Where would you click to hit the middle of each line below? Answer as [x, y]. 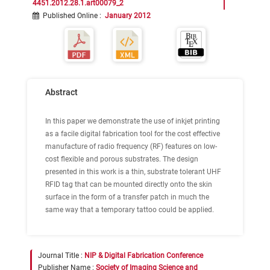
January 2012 [128, 16]
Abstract [61, 92]
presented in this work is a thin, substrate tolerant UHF [133, 172]
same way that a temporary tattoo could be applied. [130, 210]
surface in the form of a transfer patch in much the [127, 197]
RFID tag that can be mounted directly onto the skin [129, 184]
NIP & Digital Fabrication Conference [144, 256]
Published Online [70, 16]
